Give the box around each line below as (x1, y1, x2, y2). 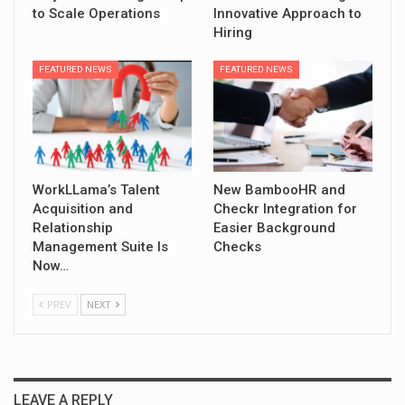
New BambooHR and (213, 182, 345, 199)
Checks (213, 239, 261, 256)
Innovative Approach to (213, 5, 362, 22)
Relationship (33, 220, 113, 237)
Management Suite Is (33, 239, 168, 256)
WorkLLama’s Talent (33, 182, 160, 199)
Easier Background (213, 220, 335, 237)
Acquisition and (33, 201, 133, 218)
